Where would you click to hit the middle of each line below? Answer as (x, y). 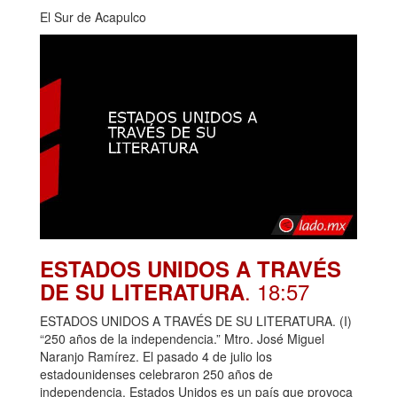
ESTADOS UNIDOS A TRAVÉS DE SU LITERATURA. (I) (196, 320)
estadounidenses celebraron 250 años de (156, 374)
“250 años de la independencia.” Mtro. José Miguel (182, 338)
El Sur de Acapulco (93, 17)
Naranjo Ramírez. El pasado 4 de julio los (156, 356)
